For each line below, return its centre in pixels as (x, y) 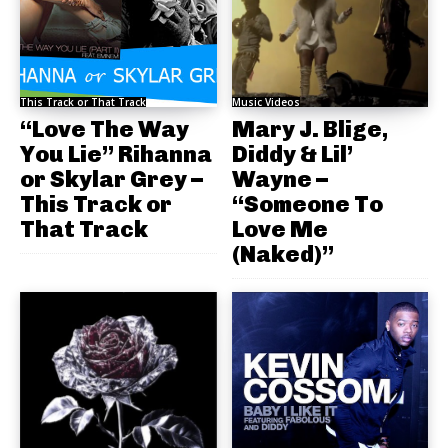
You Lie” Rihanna (116, 153)
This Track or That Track (83, 101)
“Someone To (307, 203)
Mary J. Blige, (309, 128)
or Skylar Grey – (111, 178)
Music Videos (265, 101)
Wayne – (279, 178)
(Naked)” (282, 253)
